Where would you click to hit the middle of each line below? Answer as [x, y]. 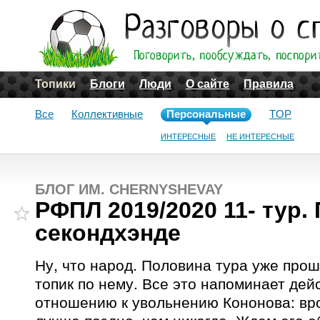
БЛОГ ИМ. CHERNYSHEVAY [129, 189]
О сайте [207, 84]
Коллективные [107, 114]
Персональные [206, 114]
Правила [269, 84]
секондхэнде [108, 233]
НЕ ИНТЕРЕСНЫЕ [260, 136]
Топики [55, 84]
